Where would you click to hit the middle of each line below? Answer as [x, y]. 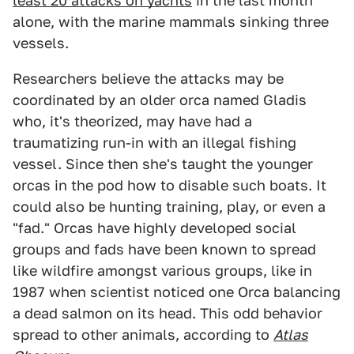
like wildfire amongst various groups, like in [162, 271]
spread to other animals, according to [143, 335]
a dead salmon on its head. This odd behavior [168, 314]
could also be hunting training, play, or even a [169, 207]
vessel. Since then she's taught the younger [163, 164]
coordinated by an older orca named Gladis [160, 100]
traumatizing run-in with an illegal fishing [154, 143]
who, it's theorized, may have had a [132, 122]
